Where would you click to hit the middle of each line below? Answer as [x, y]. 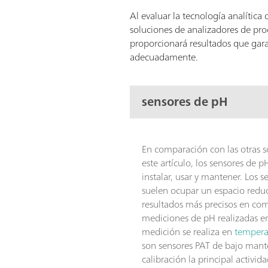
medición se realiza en [188, 231]
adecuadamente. [164, 57]
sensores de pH [185, 102]
